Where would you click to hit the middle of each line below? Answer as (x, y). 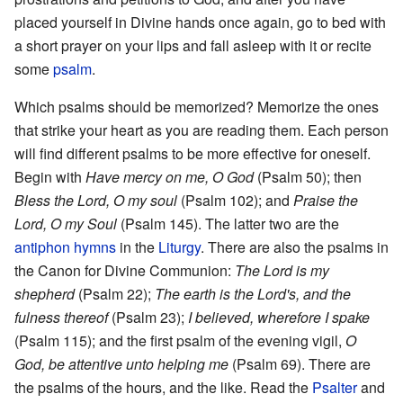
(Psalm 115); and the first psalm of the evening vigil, (180, 340)
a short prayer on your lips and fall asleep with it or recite (193, 45)
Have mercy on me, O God (170, 176)
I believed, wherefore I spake (279, 317)
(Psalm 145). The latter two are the (228, 223)
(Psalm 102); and (235, 200)
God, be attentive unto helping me (121, 363)
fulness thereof (61, 317)
